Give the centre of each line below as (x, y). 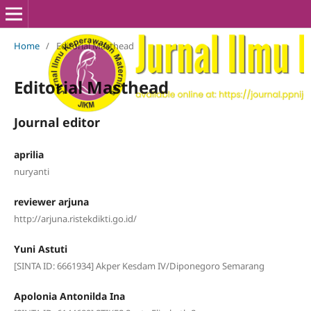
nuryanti (31, 171)
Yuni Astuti (40, 249)
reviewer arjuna (51, 201)
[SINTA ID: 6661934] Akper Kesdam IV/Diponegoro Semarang (139, 266)
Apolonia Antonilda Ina (69, 296)
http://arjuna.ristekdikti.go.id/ (75, 218)
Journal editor (57, 122)
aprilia (28, 154)
